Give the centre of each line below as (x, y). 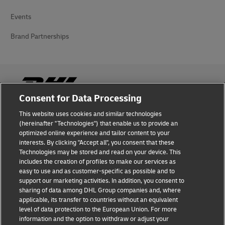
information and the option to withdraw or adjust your (94, 219)
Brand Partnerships (40, 36)
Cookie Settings (34, 216)
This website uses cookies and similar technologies (91, 114)
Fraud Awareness (36, 118)
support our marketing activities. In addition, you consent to (102, 181)
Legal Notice (30, 137)
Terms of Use (30, 157)
